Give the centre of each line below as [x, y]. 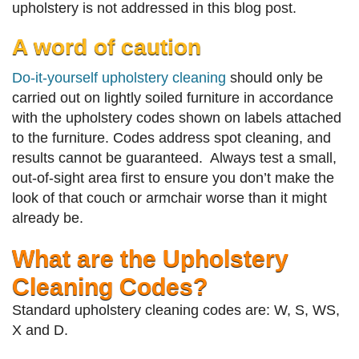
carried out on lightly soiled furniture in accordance [173, 98]
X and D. [40, 331]
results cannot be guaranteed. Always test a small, [174, 158]
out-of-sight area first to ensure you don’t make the [173, 178]
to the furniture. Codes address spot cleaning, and [171, 138]
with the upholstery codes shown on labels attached [177, 118]
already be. [48, 218]
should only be [274, 78]
